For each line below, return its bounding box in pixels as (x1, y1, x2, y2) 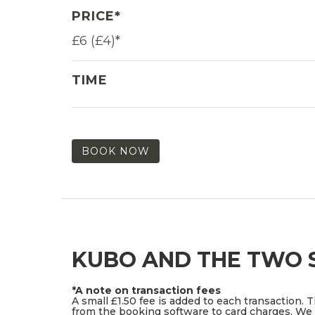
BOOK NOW (82, 144, 150, 157)
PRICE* (72, 8, 121, 24)
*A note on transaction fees (72, 283, 221, 297)
